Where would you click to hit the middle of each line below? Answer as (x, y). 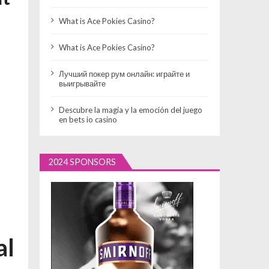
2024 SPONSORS (83, 162)
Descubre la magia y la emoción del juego (131, 110)
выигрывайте (83, 83)
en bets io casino (88, 119)
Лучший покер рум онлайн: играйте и (125, 74)
